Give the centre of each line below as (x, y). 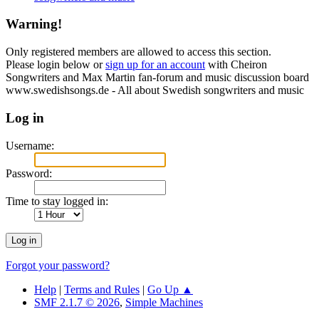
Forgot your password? (58, 265)
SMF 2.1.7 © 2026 (77, 302)
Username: (30, 145)
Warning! (34, 24)
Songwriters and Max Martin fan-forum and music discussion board (157, 78)
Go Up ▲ (170, 289)
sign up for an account (155, 65)
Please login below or (56, 65)
